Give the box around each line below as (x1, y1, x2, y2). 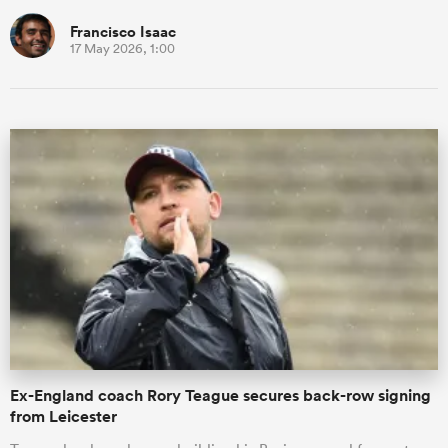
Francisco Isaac (70, 21, 176, 42)
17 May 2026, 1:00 (70, 40, 175, 57)
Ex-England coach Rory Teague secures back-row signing (10, 384, 431, 406)
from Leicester (10, 405, 117, 427)
